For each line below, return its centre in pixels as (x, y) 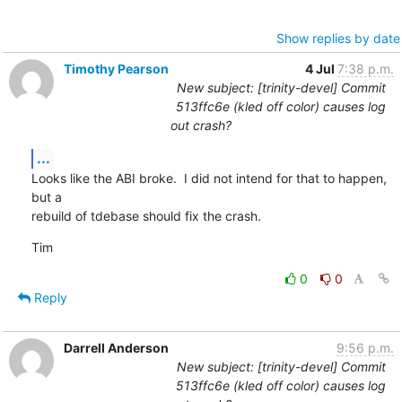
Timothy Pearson (116, 68)
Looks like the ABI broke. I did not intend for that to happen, (209, 178)
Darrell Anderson (116, 347)
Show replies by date (338, 38)
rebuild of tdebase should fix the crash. (146, 215)
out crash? (201, 125)
